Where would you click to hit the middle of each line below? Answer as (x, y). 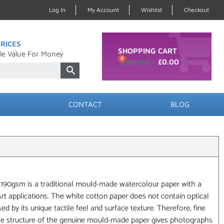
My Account (103, 10)
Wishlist (151, 10)
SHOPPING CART (148, 51)
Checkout (196, 10)
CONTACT (85, 104)
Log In (57, 10)
